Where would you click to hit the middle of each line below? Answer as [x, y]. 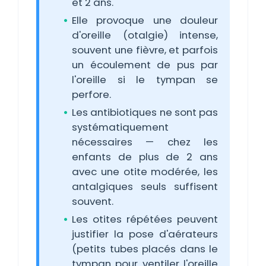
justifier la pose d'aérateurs [145, 234]
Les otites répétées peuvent [145, 219]
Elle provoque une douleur [145, 20]
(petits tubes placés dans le [145, 249]
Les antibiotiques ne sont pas [145, 112]
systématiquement [120, 127]
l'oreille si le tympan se [145, 80]
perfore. [91, 94]
